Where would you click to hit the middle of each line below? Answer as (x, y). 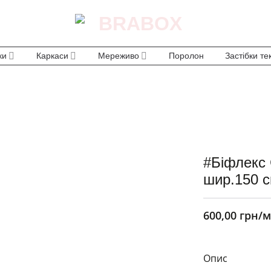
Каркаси (52, 56)
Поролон (186, 56)
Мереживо (118, 56)
